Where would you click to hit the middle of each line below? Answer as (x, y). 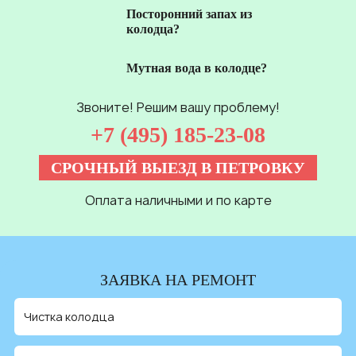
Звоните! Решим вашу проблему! (178, 108)
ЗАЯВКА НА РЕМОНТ (178, 280)
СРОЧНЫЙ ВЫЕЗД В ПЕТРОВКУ (178, 168)
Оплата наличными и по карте (178, 201)
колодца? (153, 29)
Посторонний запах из (189, 14)
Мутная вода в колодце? (197, 68)
